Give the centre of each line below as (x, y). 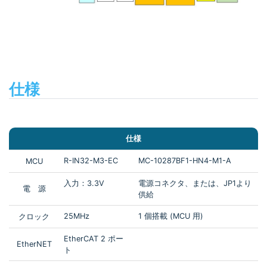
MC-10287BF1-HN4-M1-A (185, 161)
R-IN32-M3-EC (91, 161)
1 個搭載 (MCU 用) (171, 216)
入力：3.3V (84, 184)
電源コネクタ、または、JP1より (195, 184)
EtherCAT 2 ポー (94, 239)
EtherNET (34, 244)
